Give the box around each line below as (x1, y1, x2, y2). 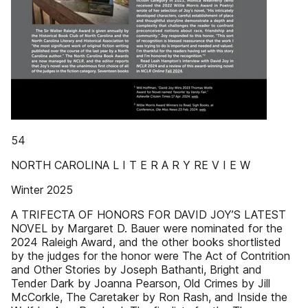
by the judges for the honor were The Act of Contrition (11, 249, 290, 263)
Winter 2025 (11, 183, 73, 197)
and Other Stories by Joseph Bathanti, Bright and (11, 263, 262, 276)
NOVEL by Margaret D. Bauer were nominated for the (11, 221, 283, 235)
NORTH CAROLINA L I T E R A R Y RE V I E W (11, 158, 250, 172)
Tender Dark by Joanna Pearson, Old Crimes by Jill (11, 276, 270, 290)
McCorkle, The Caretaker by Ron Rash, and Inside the (11, 290, 287, 304)
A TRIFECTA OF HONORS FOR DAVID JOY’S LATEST (11, 208, 286, 221)
